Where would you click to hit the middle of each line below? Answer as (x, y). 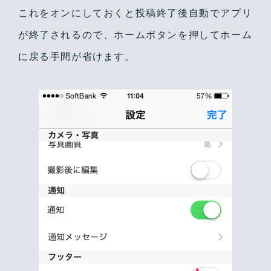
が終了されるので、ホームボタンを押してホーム (135, 35)
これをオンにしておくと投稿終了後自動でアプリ (135, 13)
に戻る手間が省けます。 (77, 57)
